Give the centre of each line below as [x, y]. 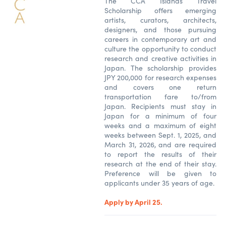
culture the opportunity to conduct [160, 48]
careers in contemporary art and [160, 39]
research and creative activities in [160, 58]
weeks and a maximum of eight [160, 125]
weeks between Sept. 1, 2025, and [160, 135]
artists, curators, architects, [160, 20]
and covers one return [160, 87]
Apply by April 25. [134, 202]
